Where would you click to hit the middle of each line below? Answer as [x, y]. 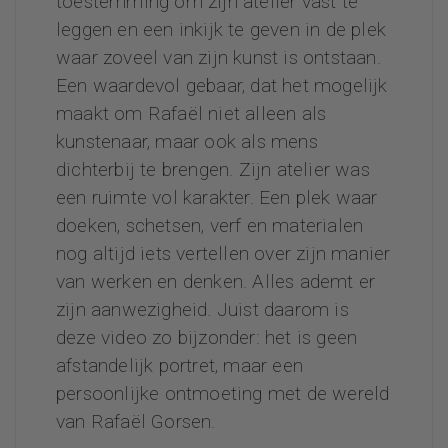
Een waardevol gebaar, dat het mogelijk [222, 85]
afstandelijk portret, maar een [179, 365]
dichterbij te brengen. [147, 169]
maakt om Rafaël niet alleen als [191, 113]
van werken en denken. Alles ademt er [216, 281]
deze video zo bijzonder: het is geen [207, 337]
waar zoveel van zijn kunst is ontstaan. [218, 57]
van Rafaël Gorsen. [136, 421]
